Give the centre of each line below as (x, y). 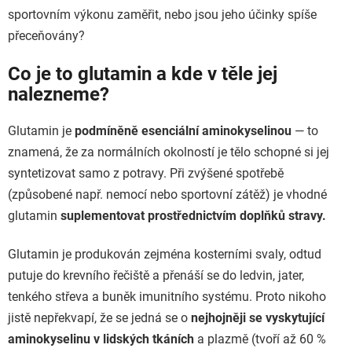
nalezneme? (59, 94)
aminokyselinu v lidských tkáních (101, 339)
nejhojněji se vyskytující (258, 317)
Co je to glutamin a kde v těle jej (143, 73)
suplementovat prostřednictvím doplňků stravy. (193, 215)
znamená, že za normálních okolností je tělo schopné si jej (169, 152)
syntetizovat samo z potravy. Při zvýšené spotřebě (146, 173)
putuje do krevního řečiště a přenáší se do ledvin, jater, (156, 275)
